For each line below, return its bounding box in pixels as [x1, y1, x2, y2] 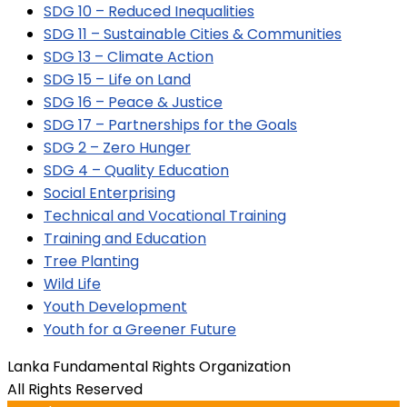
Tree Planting [44, 250, 139, 272]
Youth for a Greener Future [44, 318, 236, 340]
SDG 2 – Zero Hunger [44, 136, 191, 158]
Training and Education [44, 227, 206, 249]
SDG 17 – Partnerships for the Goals [44, 114, 297, 135]
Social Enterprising [44, 182, 175, 203]
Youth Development [44, 295, 187, 317]
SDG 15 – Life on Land [44, 68, 191, 90]
